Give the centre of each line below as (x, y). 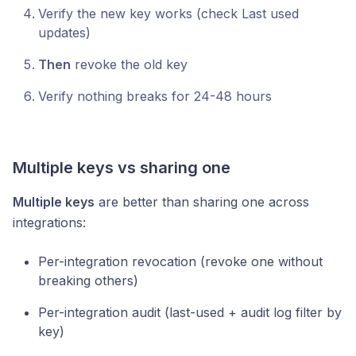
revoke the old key (129, 64)
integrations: (49, 222)
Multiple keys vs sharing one (122, 168)
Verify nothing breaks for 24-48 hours (155, 96)
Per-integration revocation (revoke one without (180, 261)
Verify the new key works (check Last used (168, 14)
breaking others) (88, 281)
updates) (64, 33)
